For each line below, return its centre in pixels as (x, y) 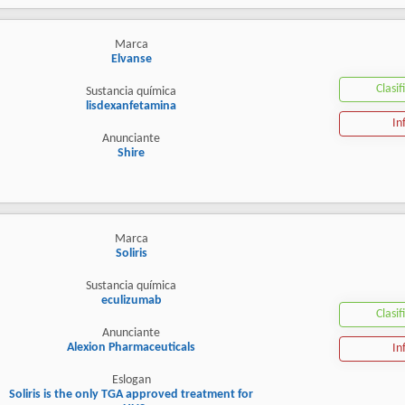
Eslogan (131, 381)
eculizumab (131, 301)
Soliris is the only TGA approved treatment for (131, 395)
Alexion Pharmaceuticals (131, 348)
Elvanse (131, 60)
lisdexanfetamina (131, 107)
